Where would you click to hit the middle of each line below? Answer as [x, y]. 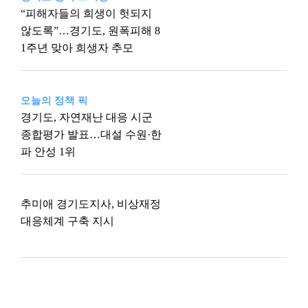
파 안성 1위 [48, 152]
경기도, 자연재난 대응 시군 [87, 117]
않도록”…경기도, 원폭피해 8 [90, 31]
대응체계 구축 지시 [67, 221]
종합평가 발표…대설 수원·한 [91, 134]
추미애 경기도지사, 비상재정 [91, 204]
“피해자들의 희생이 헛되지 [86, 13]
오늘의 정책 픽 [54, 100]
